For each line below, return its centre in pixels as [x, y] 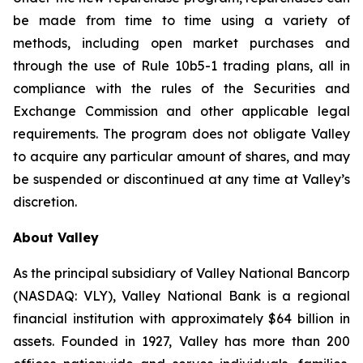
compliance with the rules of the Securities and [181, 88]
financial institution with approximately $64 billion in [181, 318]
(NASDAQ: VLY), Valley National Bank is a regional [181, 296]
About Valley [56, 237]
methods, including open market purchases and [181, 43]
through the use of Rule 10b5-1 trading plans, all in [181, 66]
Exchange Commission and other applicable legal [181, 111]
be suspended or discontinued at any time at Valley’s [181, 179]
